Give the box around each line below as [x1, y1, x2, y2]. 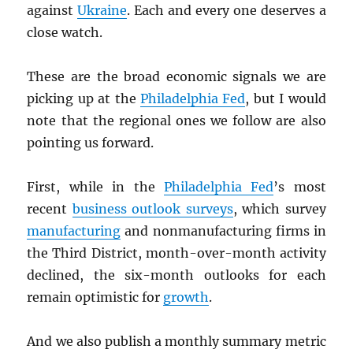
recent [27, 201, 72, 217]
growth [163, 289, 210, 306]
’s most [273, 179, 326, 195]
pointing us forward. [27, 135, 154, 151]
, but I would [245, 91, 326, 107]
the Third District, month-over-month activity [27, 245, 326, 262]
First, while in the [27, 179, 164, 195]
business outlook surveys [72, 201, 233, 217]
